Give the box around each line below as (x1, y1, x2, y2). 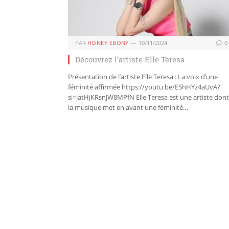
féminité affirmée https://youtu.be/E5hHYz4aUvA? (68, 82, 220, 92)
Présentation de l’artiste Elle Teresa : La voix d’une (68, 72, 218, 82)
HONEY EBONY (87, 39, 129, 47)
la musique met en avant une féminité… (68, 103, 188, 112)
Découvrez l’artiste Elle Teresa (75, 54, 185, 65)
